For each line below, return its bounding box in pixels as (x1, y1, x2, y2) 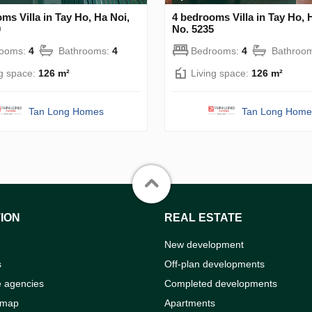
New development (164, 238, 244, 250)
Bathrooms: (58, 45, 112, 56)
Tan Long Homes (29, 105, 104, 117)
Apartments (164, 297, 215, 309)
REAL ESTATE (164, 211, 242, 224)
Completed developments (164, 277, 277, 289)
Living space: (191, 67, 251, 79)
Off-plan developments (164, 258, 265, 270)
